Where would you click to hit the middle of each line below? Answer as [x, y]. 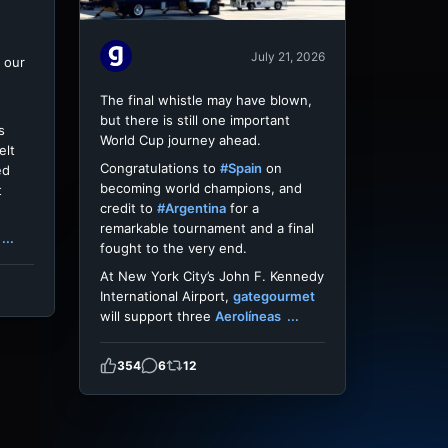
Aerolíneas [249, 316]
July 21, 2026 [288, 56]
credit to [128, 208]
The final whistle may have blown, [206, 100]
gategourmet [274, 296]
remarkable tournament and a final [207, 228]
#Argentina [191, 208]
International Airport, [166, 296]
